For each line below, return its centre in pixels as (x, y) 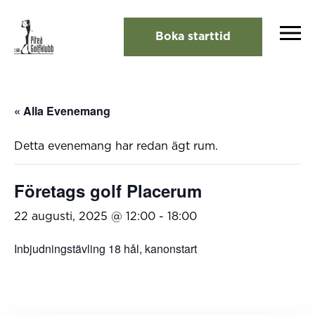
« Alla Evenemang (62, 111)
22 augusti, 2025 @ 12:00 (85, 217)
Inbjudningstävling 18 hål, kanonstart (105, 249)
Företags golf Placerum (108, 191)
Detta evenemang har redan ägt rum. (116, 146)
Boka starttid (193, 37)
